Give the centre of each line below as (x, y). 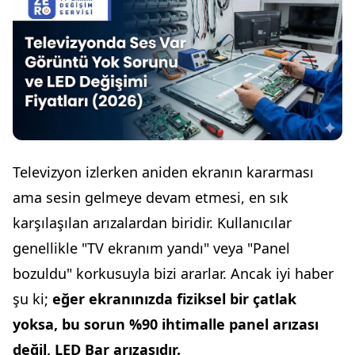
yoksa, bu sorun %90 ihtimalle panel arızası (166, 324)
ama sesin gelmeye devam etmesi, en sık (151, 198)
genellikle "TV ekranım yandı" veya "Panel (151, 248)
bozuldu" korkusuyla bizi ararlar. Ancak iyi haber (173, 274)
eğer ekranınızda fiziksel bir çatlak (174, 299)
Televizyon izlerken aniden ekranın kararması (163, 172)
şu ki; (32, 299)
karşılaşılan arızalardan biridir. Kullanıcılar (152, 223)
